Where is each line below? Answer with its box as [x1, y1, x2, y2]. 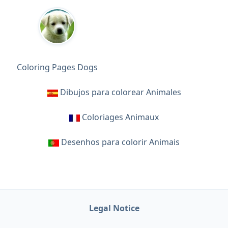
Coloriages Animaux [82, 111, 159, 123]
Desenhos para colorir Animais [61, 136, 180, 148]
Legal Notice [89, 202, 139, 214]
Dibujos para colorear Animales [60, 86, 181, 98]
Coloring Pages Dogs [16, 61, 98, 73]
